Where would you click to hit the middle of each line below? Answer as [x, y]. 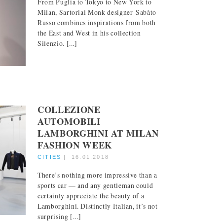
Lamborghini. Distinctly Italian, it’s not [98, 206]
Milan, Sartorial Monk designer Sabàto [97, 12]
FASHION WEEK [75, 145]
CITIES [50, 157]
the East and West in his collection [89, 33]
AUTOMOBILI [69, 121]
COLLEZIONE [69, 109]
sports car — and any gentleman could [95, 185]
